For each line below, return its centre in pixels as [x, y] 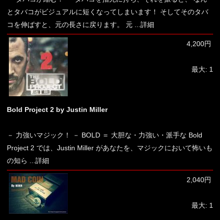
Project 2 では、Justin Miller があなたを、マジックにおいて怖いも [110, 148]
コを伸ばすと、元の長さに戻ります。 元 [70, 25]
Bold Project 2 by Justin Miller [57, 110]
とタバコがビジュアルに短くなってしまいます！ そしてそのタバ [108, 12]
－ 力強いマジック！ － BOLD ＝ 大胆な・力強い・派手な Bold [105, 135]
